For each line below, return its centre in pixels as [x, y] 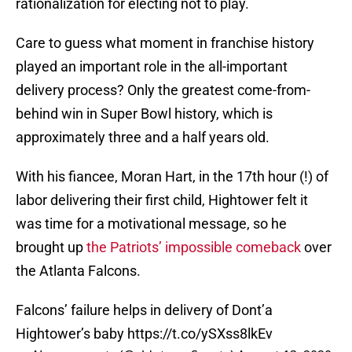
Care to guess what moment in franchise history [165, 43]
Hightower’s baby [71, 334]
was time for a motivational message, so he [151, 224]
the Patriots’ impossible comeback [194, 247]
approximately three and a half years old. [143, 137]
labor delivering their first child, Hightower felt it [162, 200]
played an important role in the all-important [152, 67]
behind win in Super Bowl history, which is [144, 114]
